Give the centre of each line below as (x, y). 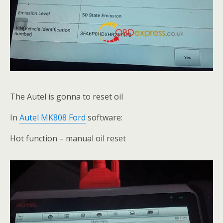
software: (104, 118)
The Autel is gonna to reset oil (66, 97)
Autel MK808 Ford (53, 118)
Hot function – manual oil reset (68, 139)
